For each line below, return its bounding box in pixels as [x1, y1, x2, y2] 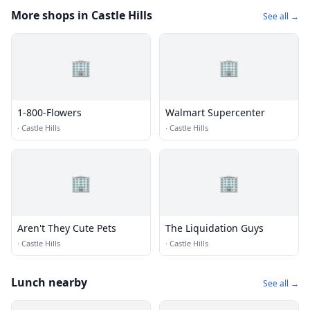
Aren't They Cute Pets [17, 221, 116, 235]
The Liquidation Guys [165, 221, 264, 235]
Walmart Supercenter [165, 106, 265, 119]
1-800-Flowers [17, 106, 82, 119]
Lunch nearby [11, 275, 87, 290]
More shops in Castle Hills [11, 8, 152, 23]
